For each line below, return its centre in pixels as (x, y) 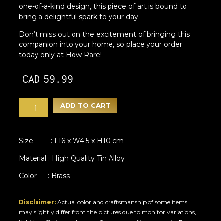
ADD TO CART (85, 105)
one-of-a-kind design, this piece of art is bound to (103, 6)
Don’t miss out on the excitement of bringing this (105, 34)
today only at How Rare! (60, 55)
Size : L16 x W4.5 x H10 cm (72, 141)
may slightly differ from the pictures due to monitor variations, (108, 212)
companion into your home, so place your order (101, 45)
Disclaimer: (37, 202)
